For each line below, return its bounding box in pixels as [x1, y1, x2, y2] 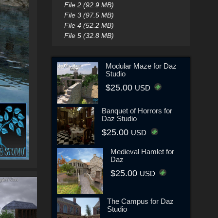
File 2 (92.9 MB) [64, 1, 114, 9]
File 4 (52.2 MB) [64, 21, 114, 29]
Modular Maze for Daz [106, 61, 177, 70]
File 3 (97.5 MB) [64, 11, 114, 19]
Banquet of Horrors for [102, 106, 173, 115]
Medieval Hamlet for [110, 147, 174, 156]
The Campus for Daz [107, 197, 174, 205]
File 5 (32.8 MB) [64, 32, 114, 39]
